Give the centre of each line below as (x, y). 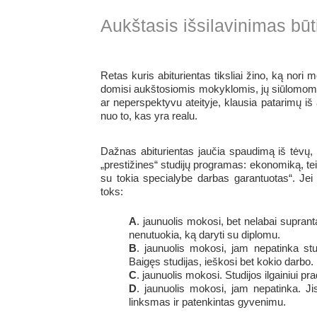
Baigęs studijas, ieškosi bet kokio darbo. (221, 261)
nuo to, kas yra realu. (149, 116)
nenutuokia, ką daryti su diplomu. (204, 235)
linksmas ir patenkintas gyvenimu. (207, 302)
